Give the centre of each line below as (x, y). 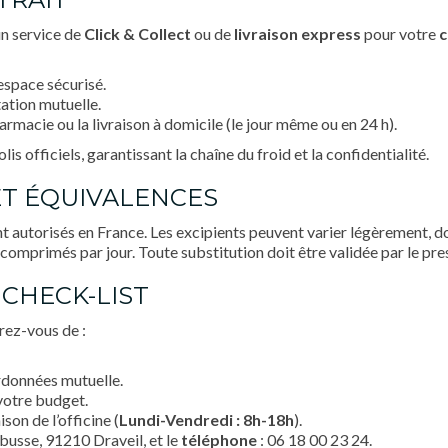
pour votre (400, 33)
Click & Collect (137, 33)
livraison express (297, 33)
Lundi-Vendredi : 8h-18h (206, 419)
